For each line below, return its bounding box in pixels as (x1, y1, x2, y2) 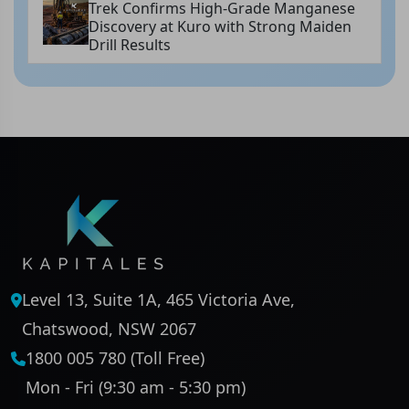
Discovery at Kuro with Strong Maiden (89, 16, 351, 37)
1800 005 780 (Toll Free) (26, 347, 204, 370)
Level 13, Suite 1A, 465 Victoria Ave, (22, 288, 295, 311)
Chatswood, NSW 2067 (22, 318, 196, 341)
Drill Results (89, 35, 171, 56)
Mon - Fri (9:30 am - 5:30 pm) (26, 376, 246, 399)
